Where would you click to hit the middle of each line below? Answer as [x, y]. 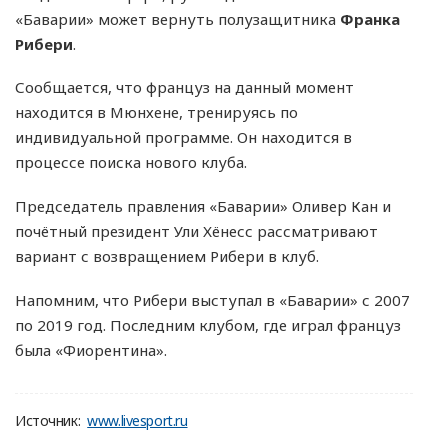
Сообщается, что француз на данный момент [184, 87]
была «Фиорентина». [91, 349]
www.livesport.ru [137, 420]
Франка [370, 18]
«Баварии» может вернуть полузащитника [177, 18]
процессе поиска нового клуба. [131, 162]
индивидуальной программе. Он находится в [183, 137]
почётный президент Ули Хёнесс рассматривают [196, 231]
